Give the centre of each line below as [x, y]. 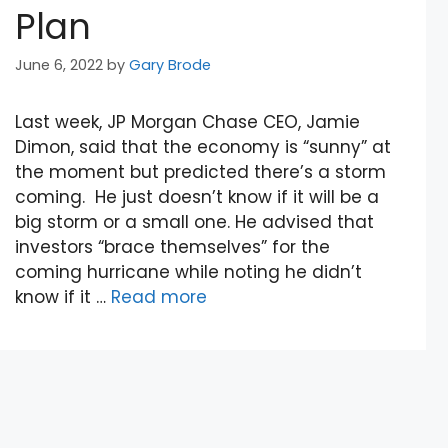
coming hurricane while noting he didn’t [189, 272]
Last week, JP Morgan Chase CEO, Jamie [188, 122]
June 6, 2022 [59, 65]
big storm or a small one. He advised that [195, 222]
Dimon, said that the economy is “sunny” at [203, 147]
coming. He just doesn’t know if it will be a [197, 197]
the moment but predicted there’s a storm [201, 172]
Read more [159, 297]
